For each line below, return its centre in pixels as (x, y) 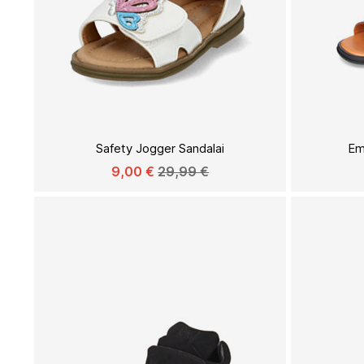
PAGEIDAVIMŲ (274, 131)
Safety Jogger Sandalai (160, 148)
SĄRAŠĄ (259, 158)
